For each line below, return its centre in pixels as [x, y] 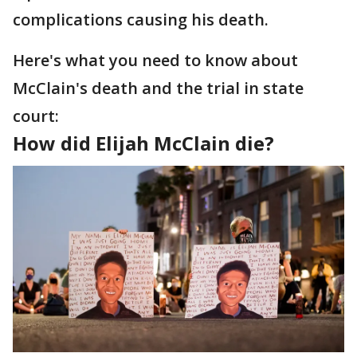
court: [36, 116]
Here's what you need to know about [155, 60]
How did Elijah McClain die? [143, 143]
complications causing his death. [141, 20]
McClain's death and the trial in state [158, 88]
